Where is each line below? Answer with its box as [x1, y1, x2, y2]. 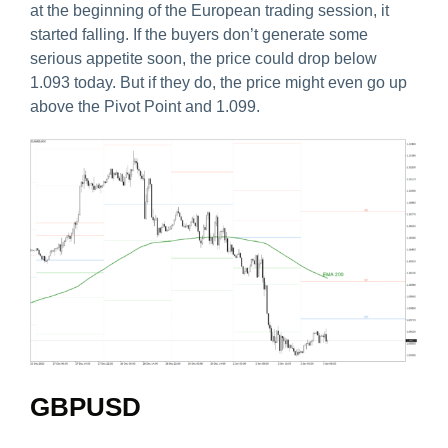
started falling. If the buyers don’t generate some [30, 26, 368, 44]
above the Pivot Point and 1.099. [30, 98, 260, 116]
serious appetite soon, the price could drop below [30, 50, 377, 68]
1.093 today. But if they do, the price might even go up [30, 74, 407, 92]
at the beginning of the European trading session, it [30, 2, 389, 20]
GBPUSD [30, 391, 141, 422]
